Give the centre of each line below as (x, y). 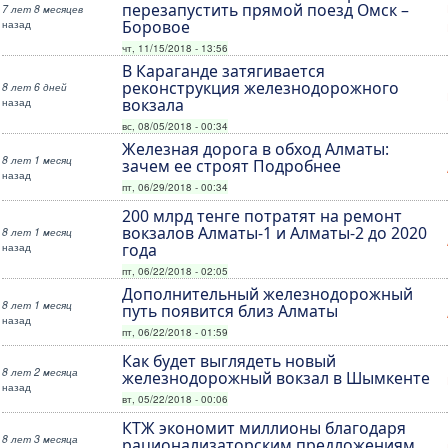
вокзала (153, 105)
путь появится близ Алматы (230, 311)
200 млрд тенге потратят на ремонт (262, 216)
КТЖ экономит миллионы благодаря (264, 428)
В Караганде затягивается (224, 71)
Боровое (156, 27)
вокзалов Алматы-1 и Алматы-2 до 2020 (275, 233)
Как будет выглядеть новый (229, 361)
